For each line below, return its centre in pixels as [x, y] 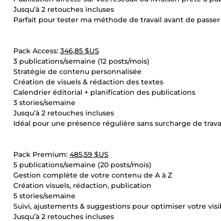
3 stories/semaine [44, 103]
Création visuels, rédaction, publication [82, 185]
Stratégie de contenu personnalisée [77, 72]
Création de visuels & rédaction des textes [88, 82]
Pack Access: [37, 51]
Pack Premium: [41, 154]
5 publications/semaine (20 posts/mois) [82, 165]
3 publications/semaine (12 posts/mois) [81, 61]
